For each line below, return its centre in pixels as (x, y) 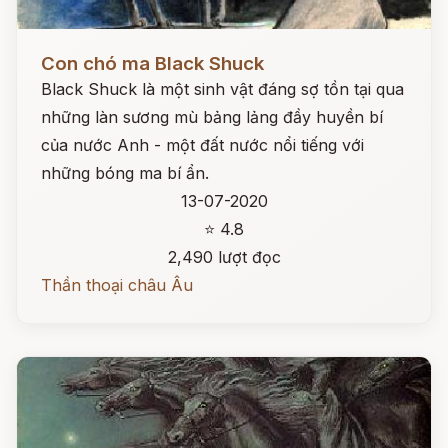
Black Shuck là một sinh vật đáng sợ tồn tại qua (222, 89)
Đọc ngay (53, 48)
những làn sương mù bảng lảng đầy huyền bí (212, 117)
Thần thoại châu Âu (117, 285)
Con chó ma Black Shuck (152, 63)
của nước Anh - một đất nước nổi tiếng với (202, 145)
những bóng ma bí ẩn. (125, 173)
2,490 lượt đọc (224, 257)
